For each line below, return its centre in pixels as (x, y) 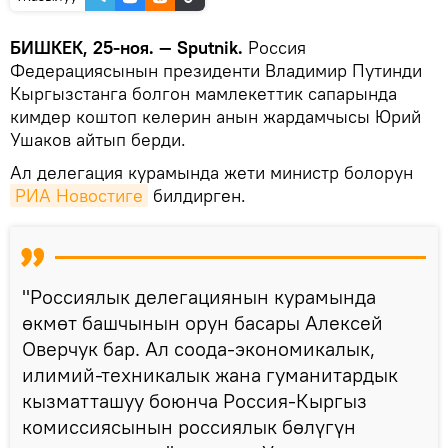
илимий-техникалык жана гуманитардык (210, 374)
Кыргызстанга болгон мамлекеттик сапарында (203, 93)
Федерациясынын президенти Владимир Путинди (216, 70)
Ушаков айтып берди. (98, 139)
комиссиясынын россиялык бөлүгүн (189, 426)
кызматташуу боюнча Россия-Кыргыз (194, 400)
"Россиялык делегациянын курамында (199, 296)
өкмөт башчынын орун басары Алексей (202, 322)
